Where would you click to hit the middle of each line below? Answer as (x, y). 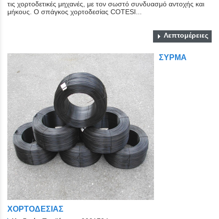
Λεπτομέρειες (186, 35)
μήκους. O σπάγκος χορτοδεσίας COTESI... (75, 11)
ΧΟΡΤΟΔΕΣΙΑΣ (35, 209)
